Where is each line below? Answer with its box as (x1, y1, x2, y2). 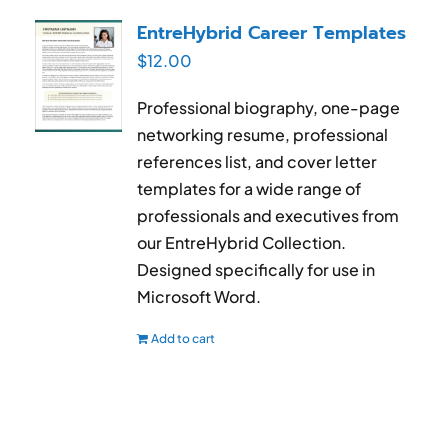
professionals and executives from (137, 204, 400, 226)
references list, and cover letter (137, 150, 378, 172)
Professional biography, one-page (137, 96, 401, 118)
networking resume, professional (137, 123, 389, 145)
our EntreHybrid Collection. (137, 231, 350, 253)
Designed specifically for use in (137, 258, 376, 280)
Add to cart (151, 330, 216, 346)
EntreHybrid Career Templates (137, 18, 407, 47)
